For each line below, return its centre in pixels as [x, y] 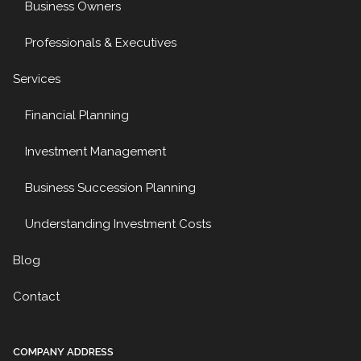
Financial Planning [77, 115]
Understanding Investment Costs [118, 224]
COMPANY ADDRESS [64, 352]
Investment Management [96, 151]
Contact [37, 296]
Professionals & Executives [101, 42]
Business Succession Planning [111, 187]
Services [37, 79]
